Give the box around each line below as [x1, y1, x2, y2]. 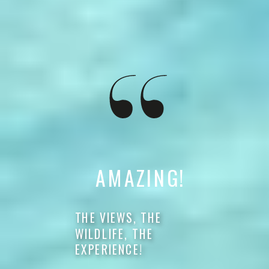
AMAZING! [95, 162, 186, 193]
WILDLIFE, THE [74, 224, 154, 243]
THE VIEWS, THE [74, 208, 162, 226]
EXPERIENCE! [74, 240, 144, 258]
